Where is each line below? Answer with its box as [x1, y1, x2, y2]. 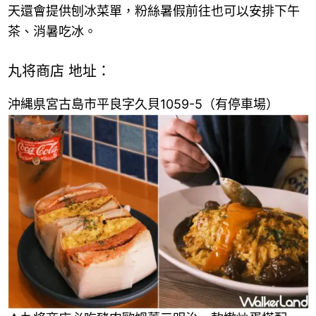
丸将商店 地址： [7, 63, 111, 80]
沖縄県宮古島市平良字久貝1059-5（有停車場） [7, 96, 279, 111]
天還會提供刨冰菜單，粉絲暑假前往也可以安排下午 [7, 3, 300, 18]
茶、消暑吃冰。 [7, 23, 97, 39]
